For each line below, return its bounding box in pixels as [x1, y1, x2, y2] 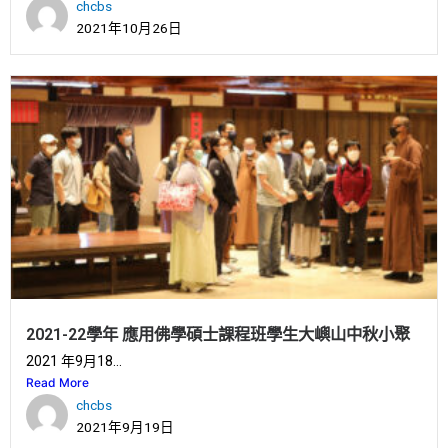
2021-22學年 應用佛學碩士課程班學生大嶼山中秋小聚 [26, 325, 410, 344]
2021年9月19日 [76, 419, 174, 435]
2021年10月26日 [76, 20, 182, 37]
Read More [26, 375, 89, 390]
